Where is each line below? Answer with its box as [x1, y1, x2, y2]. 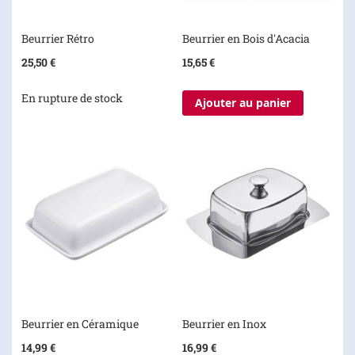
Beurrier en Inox [181, 316, 266, 332]
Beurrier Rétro [21, 31, 94, 47]
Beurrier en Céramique [21, 316, 139, 332]
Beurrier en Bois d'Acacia [181, 31, 310, 47]
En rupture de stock [21, 90, 123, 106]
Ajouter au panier [194, 95, 291, 111]
